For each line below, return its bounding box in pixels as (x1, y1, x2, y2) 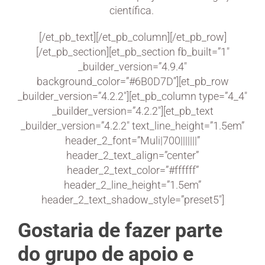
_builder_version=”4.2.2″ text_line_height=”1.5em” (21, 119, 244, 132)
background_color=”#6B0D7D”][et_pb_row (36, 75, 229, 88)
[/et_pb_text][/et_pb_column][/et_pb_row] (38, 30, 227, 43)
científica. (109, 4, 156, 17)
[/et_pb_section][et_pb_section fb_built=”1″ (35, 45, 230, 58)
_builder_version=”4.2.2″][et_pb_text (51, 104, 214, 117)
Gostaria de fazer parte (18, 218, 222, 242)
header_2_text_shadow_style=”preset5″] (41, 193, 224, 206)
